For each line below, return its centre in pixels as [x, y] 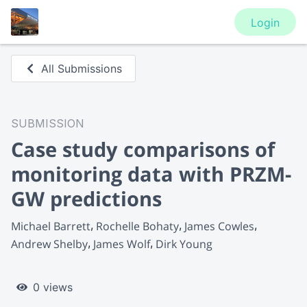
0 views [53, 287]
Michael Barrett [51, 226]
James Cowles [219, 226]
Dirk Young [184, 244]
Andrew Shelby [49, 244]
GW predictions [86, 198]
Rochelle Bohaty [137, 226]
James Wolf [122, 244]
